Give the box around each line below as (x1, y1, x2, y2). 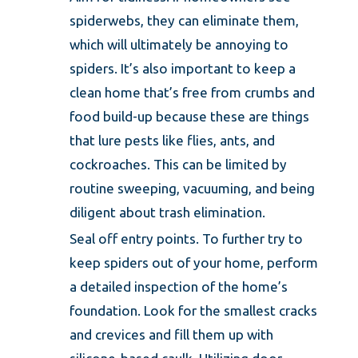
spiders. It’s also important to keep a (69, 60, 296, 76)
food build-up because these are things (69, 108, 309, 124)
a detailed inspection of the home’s (69, 279, 288, 295)
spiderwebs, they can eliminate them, (69, 12, 299, 28)
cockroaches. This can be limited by (69, 156, 287, 172)
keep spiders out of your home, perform (69, 255, 318, 271)
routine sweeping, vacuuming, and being (69, 180, 315, 196)
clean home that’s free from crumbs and (69, 84, 315, 100)
